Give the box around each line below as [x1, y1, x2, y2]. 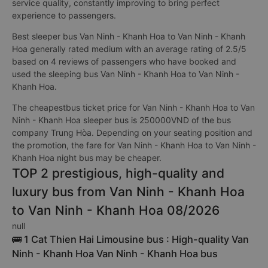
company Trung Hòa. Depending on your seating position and [12, 127, 252, 138]
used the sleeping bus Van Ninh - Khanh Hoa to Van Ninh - [12, 69, 239, 79]
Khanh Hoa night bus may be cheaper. [12, 153, 162, 163]
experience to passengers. [12, 10, 116, 20]
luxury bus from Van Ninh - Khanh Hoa [12, 184, 245, 199]
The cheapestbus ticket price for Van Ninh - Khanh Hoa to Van [12, 102, 255, 112]
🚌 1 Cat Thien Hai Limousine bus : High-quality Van [12, 233, 249, 245]
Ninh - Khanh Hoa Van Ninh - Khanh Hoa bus [12, 248, 218, 260]
